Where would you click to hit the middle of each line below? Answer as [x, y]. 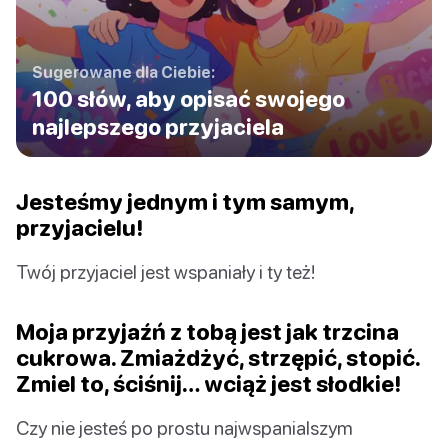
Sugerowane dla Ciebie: [123, 72]
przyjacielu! [79, 228]
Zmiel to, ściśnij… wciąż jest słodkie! [208, 384]
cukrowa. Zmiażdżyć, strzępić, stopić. [218, 358]
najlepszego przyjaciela [158, 127]
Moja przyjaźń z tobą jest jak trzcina [207, 332]
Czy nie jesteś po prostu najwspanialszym [184, 428]
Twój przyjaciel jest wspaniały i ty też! [165, 272]
